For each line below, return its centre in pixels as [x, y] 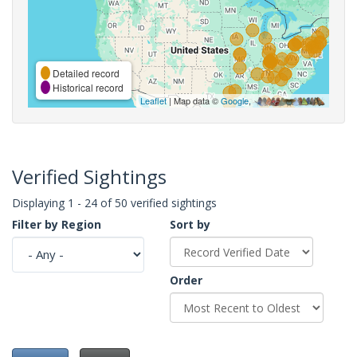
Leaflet [153, 100]
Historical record [87, 87]
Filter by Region [57, 224]
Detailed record [85, 73]
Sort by [190, 224]
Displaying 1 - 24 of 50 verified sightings [114, 202]
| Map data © [194, 100]
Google [235, 100]
